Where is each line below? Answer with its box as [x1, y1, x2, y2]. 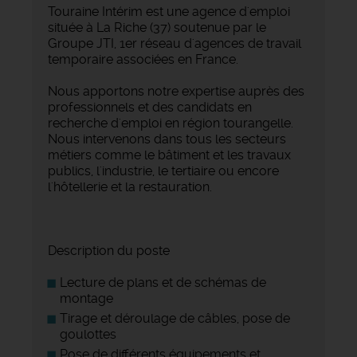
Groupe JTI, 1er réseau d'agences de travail [48, 35, 301, 51]
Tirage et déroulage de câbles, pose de [60, 310, 290, 326]
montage [60, 290, 113, 306]
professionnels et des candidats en [48, 99, 252, 115]
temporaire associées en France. [48, 51, 238, 67]
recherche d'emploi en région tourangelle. [48, 115, 293, 131]
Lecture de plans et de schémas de [60, 274, 266, 290]
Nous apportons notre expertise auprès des [48, 83, 304, 99]
